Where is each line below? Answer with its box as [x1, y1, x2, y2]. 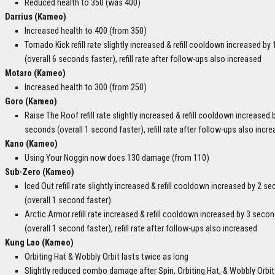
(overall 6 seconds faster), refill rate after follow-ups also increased [25, 54, 261, 65]
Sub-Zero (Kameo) [5, 167, 74, 178]
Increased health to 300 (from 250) [25, 82, 147, 93]
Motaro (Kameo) [5, 68, 66, 79]
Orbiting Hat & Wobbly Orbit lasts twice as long [25, 252, 188, 263]
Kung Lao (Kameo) [5, 238, 74, 249]
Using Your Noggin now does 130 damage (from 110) [25, 153, 209, 164]
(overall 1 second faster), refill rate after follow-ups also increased [25, 223, 257, 234]
